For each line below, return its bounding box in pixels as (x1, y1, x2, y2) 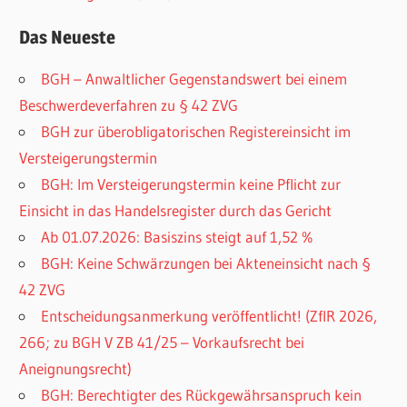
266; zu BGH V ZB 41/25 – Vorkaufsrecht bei (19, 333, 305, 352)
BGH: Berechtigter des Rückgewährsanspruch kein (41, 385, 362, 405)
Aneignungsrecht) (19, 359, 133, 379)
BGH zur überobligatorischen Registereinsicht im (41, 122, 352, 142)
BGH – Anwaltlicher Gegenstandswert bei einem (41, 69, 348, 89)
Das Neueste (19, 26, 116, 49)
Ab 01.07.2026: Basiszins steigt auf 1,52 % (41, 227, 314, 247)
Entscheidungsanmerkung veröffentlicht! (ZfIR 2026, (41, 306, 378, 326)
